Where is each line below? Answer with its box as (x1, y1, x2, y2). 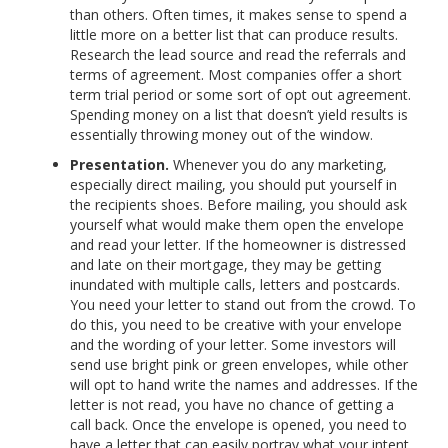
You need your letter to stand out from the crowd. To (70, 294, 416, 314)
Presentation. (70, 154, 173, 174)
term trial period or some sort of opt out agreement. (70, 84, 411, 104)
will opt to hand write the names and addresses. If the (70, 374, 418, 394)
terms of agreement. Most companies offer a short (70, 64, 402, 84)
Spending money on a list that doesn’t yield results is (70, 104, 408, 124)
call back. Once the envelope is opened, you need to (70, 414, 407, 434)
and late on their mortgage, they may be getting (70, 254, 381, 274)
